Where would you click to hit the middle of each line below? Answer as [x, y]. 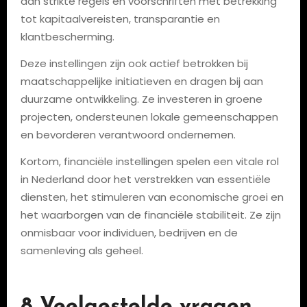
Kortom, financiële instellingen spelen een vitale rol [149, 161]
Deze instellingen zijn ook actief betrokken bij [134, 63]
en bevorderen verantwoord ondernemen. [128, 135]
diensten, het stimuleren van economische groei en [152, 197]
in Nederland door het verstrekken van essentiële [145, 179]
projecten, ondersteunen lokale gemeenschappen [149, 117]
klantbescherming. [67, 37]
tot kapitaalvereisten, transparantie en [120, 19]
